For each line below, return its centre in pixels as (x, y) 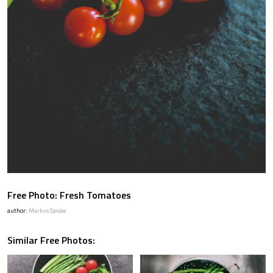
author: (18, 211)
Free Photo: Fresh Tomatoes (69, 195)
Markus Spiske (47, 211)
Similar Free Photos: (51, 240)
